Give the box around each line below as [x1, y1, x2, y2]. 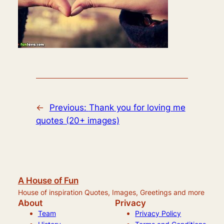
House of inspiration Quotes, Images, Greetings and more [17, 187, 204, 196]
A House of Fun [17, 175, 78, 185]
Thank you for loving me [88, 102, 185, 112]
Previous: [49, 102, 89, 112]
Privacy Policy [135, 208, 181, 217]
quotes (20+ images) [35, 115, 119, 125]
